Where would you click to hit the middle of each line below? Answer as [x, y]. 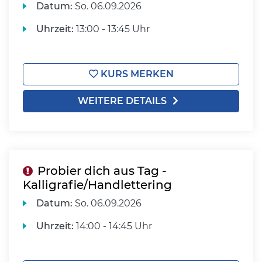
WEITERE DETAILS [122, 101]
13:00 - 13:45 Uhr [112, 29]
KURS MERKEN [136, 74]
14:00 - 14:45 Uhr [113, 226]
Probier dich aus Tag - [102, 171]
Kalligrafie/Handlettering [97, 185]
